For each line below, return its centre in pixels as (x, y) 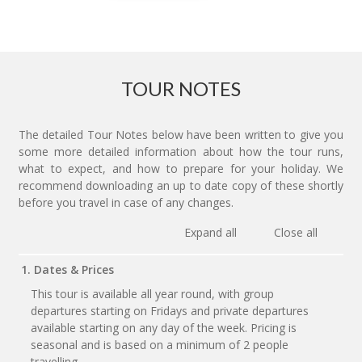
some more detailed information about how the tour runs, (181, 151)
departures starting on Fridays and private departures (170, 310)
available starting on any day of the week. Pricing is (164, 327)
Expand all (212, 232)
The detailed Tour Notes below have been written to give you (181, 134)
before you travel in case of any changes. (126, 202)
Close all (295, 232)
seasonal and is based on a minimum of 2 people (160, 344)
